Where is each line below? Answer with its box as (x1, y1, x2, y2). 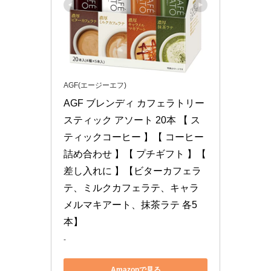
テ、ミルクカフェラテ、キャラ (64, 182, 199, 193)
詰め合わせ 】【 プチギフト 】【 (64, 148, 206, 159)
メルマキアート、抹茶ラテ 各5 (64, 199, 197, 210)
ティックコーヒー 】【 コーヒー (64, 131, 204, 142)
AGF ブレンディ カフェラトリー (64, 97, 204, 108)
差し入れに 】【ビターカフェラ (64, 165, 201, 176)
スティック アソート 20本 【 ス (64, 114, 200, 125)
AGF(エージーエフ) (64, 80, 126, 90)
